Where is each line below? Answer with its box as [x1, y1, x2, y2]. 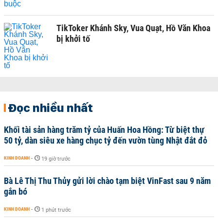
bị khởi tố [56, 33, 90, 44]
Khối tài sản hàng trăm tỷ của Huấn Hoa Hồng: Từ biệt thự [4, 124, 204, 135]
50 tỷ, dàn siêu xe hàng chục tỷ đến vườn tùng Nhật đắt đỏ [4, 135, 207, 145]
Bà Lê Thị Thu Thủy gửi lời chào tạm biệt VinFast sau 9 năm [4, 175, 211, 186]
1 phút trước [41, 206, 71, 213]
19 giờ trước [41, 155, 71, 162]
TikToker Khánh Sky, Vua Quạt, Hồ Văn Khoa [56, 22, 210, 33]
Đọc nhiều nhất [8, 100, 93, 115]
